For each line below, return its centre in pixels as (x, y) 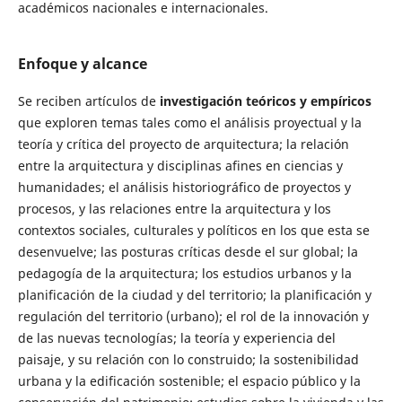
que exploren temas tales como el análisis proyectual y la (189, 122)
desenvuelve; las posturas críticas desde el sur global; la (188, 251)
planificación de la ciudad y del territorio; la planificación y (194, 294)
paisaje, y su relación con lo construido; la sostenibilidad (188, 359)
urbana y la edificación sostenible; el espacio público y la (189, 380)
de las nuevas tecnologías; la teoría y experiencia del (176, 337)
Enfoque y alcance (82, 63)
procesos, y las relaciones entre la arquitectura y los (174, 208)
